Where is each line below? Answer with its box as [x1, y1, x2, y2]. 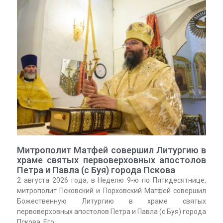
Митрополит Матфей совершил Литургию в [16, 145, 207, 156]
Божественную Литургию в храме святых [16, 197, 207, 206]
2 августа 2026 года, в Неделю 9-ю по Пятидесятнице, [16, 176, 207, 185]
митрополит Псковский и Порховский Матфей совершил [16, 187, 207, 195]
